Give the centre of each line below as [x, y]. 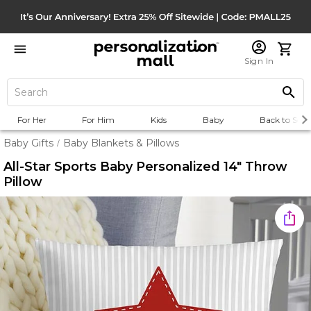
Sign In [259, 61]
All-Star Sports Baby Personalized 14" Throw [145, 167]
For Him [99, 120]
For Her [32, 120]
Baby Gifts [28, 143]
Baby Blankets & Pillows [121, 143]
